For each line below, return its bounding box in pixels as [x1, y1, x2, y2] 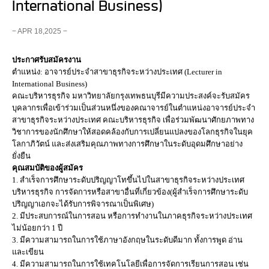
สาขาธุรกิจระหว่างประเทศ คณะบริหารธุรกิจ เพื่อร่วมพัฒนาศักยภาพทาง [12, 115, 254, 124]
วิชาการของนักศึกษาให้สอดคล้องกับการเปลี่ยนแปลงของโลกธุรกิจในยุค [12, 127, 253, 136]
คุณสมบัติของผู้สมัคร [12, 163, 83, 172]
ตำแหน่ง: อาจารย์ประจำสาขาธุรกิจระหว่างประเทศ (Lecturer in [12, 67, 222, 76]
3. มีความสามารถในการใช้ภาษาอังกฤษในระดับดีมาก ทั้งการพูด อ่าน [12, 235, 243, 244]
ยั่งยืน [12, 151, 31, 160]
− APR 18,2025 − [12, 27, 67, 35]
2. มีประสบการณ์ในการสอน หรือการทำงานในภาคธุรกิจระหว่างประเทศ [12, 211, 252, 220]
